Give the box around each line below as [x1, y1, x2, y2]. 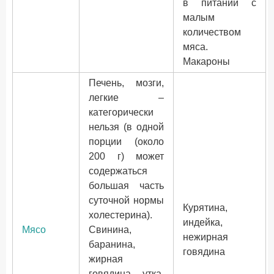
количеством [183, 27, 241, 37]
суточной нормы [89, 195, 164, 206]
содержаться [89, 166, 147, 176]
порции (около [89, 136, 164, 147]
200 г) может [89, 151, 164, 161]
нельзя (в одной [89, 122, 164, 132]
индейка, [183, 217, 223, 228]
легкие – [89, 92, 164, 103]
